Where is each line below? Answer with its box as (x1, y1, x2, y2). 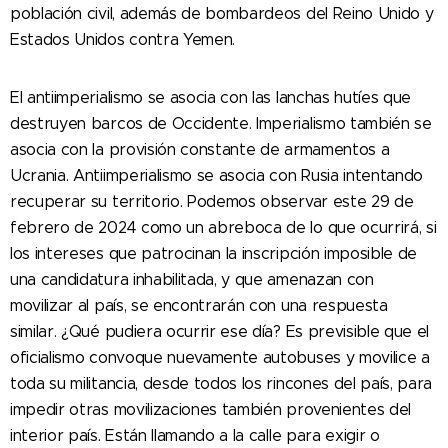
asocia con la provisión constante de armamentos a (10, 140, 390, 159)
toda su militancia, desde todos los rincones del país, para (10, 374, 433, 393)
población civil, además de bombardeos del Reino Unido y (10, 4, 434, 23)
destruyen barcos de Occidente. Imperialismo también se (10, 114, 432, 133)
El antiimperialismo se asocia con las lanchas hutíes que (10, 88, 412, 107)
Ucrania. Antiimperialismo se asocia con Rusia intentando (10, 166, 424, 185)
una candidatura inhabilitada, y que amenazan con (10, 270, 374, 289)
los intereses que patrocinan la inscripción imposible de (10, 244, 418, 263)
